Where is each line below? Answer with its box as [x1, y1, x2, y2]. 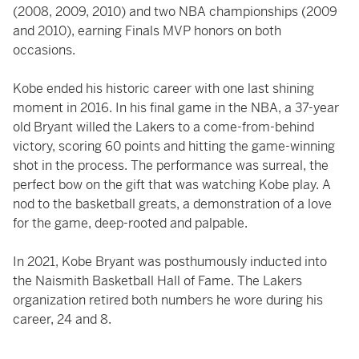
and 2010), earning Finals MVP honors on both [13, 22, 281, 39]
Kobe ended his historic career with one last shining [13, 80, 314, 97]
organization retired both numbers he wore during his [13, 292, 323, 309]
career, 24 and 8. [13, 311, 115, 328]
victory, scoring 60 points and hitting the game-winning [13, 138, 335, 155]
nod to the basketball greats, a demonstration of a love [13, 196, 332, 212]
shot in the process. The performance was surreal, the [13, 157, 329, 174]
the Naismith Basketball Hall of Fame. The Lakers [13, 272, 302, 289]
